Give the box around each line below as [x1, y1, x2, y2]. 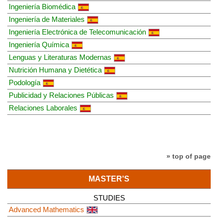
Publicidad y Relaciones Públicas [9, 91, 114, 99]
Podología [9, 78, 40, 87]
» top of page [166, 152, 211, 160]
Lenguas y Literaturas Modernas [9, 53, 111, 61]
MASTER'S [89, 174, 129, 183]
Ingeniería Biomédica [9, 2, 75, 11]
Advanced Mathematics [9, 205, 84, 214]
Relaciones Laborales [9, 103, 77, 112]
